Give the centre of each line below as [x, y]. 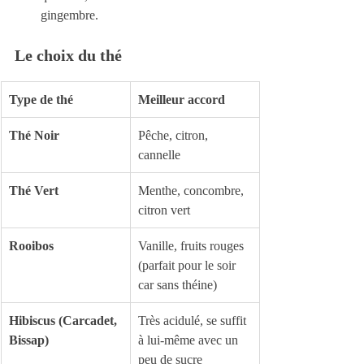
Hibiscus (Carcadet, [65, 320]
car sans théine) [178, 284]
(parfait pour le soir [188, 265]
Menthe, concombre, [193, 190]
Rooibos [31, 245]
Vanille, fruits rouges [193, 245]
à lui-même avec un [190, 340]
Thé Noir [34, 135]
